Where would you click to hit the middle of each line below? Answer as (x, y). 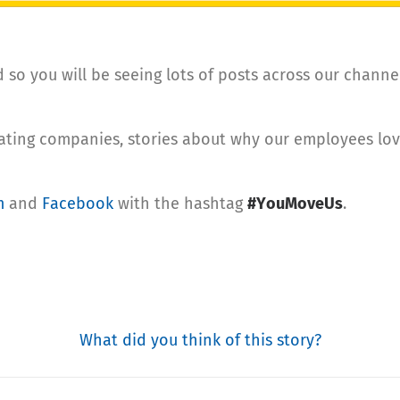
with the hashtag (180, 203)
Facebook (78, 203)
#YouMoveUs (295, 203)
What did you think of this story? (200, 340)
